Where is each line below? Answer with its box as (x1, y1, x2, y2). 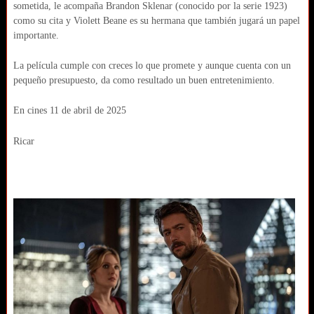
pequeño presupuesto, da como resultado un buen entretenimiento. (13, 75, 275, 86)
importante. (13, 29, 59, 41)
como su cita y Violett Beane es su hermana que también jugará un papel (13, 15, 300, 26)
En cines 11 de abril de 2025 (13, 105, 126, 116)
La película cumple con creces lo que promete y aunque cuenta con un (13, 60, 291, 71)
